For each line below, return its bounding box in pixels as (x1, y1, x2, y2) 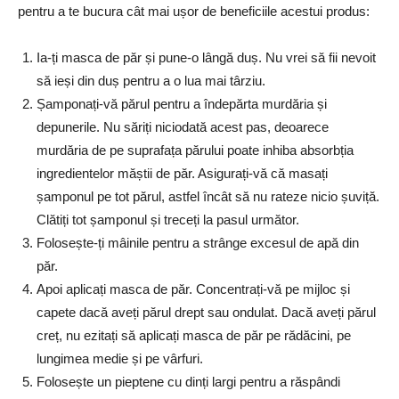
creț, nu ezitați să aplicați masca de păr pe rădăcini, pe (37, 328, 351, 344)
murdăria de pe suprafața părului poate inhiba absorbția (37, 142, 354, 159)
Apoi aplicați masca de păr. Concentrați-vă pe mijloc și (37, 281, 350, 297)
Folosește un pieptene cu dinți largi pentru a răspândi (37, 374, 340, 390)
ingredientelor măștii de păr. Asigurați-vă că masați (37, 166, 328, 182)
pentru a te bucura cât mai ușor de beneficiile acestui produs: (18, 4, 370, 20)
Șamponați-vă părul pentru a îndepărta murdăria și (37, 96, 327, 112)
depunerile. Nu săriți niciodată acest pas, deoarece (37, 119, 329, 135)
